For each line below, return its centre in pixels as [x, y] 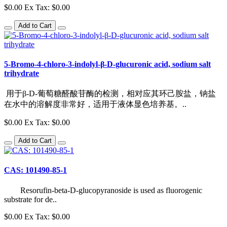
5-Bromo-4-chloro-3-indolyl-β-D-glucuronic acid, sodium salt [107, 64]
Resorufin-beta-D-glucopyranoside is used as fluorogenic [103, 190]
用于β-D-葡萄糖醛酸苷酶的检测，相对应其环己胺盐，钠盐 [110, 94]
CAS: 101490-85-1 [35, 170]
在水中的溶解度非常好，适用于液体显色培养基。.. [95, 104]
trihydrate [22, 73]
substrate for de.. [30, 199]
